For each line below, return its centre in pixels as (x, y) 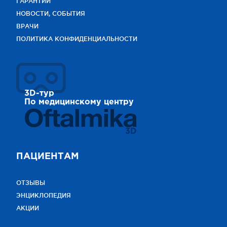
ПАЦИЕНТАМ (48, 156)
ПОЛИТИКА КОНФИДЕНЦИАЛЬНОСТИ (77, 39)
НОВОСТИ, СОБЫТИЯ (51, 13)
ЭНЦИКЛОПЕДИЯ (44, 195)
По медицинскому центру (79, 102)
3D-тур (39, 93)
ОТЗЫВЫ (31, 182)
